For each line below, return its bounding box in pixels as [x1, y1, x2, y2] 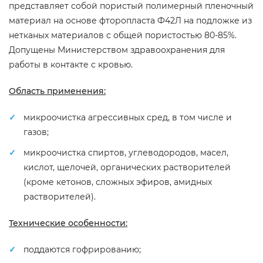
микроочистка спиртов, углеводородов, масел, [23, 147, 228, 158]
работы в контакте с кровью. [9, 59, 133, 70]
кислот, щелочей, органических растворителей [23, 162, 231, 173]
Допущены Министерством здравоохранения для [9, 45, 225, 55]
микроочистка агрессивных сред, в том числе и [23, 112, 232, 123]
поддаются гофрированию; [23, 244, 141, 255]
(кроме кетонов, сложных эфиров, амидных [23, 177, 212, 187]
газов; [23, 127, 49, 137]
